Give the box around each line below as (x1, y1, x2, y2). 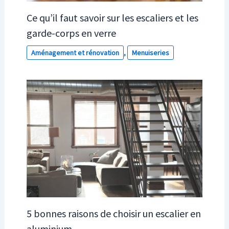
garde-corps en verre (26, 26, 116, 39)
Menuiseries (131, 48, 169, 57)
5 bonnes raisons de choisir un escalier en (26, 207, 201, 220)
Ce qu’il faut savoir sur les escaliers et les (26, 11, 198, 24)
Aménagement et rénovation (31, 48, 119, 57)
